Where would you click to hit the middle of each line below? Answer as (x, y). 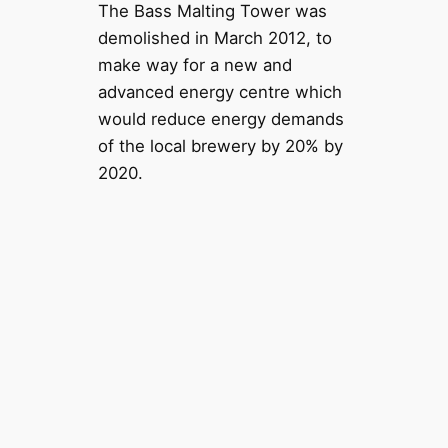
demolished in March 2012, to (214, 38)
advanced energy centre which (219, 92)
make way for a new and (194, 65)
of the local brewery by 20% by (220, 146)
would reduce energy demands (220, 119)
